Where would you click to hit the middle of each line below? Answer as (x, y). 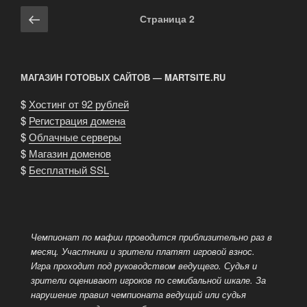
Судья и (240, 265)
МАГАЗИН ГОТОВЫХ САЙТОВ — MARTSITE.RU (123, 77)
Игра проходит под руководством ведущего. (127, 265)
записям (49, 47)
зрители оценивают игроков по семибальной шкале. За (148, 280)
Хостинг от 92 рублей (79, 103)
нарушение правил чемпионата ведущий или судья (138, 294)
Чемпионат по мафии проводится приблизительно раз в (151, 236)
